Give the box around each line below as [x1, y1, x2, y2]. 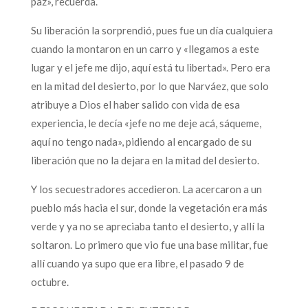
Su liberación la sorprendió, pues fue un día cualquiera [30, 23, 273, 36]
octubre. [30, 275, 69, 288]
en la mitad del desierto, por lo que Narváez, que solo [30, 79, 269, 92]
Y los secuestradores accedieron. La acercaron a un [30, 182, 262, 195]
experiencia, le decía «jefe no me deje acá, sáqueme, [30, 116, 261, 129]
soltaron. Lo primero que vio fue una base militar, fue [30, 238, 268, 251]
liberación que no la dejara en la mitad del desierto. [30, 153, 259, 166]
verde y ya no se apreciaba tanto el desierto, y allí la [30, 219, 265, 232]
